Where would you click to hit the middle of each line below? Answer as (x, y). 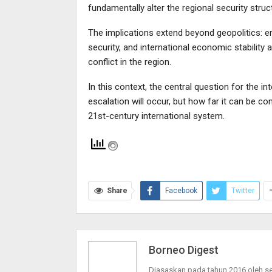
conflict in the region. (129, 62)
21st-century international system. (156, 116)
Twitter (243, 190)
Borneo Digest (183, 250)
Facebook (181, 190)
